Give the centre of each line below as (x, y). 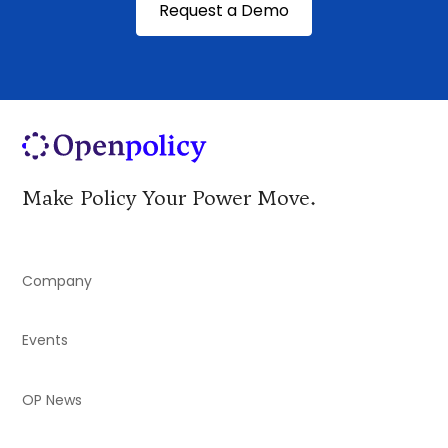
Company (57, 280)
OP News (52, 399)
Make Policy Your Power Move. (169, 198)
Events (45, 340)
